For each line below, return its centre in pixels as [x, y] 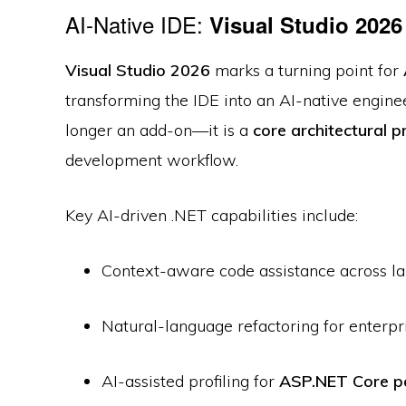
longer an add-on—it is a [159, 130]
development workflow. [152, 160]
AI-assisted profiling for [190, 382]
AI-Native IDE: [137, 24]
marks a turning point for [307, 71]
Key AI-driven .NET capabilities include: [212, 216]
